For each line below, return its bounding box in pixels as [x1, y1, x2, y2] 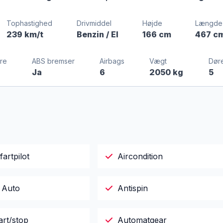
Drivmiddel [76, 19, 111, 27]
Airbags [100, 57, 125, 65]
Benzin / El [76, 29, 118, 39]
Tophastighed [6, 19, 53, 27]
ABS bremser [31, 57, 75, 65]
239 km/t [6, 29, 44, 39]
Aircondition [117, 151, 163, 161]
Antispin [117, 183, 148, 193]
